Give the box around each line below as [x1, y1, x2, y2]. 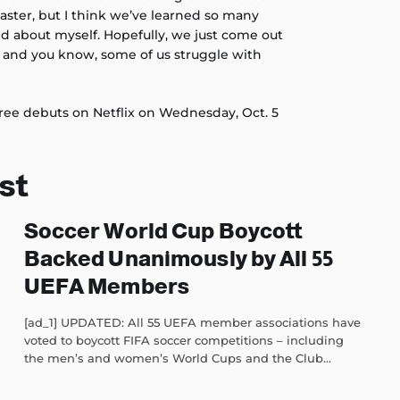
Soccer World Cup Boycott [23, 219, 303, 244]
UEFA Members [23, 274, 190, 299]
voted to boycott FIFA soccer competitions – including [23, 333, 344, 348]
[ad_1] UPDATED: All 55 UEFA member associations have [23, 315, 361, 330]
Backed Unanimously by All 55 [23, 246, 333, 271]
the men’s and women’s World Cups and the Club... [23, 351, 331, 366]
